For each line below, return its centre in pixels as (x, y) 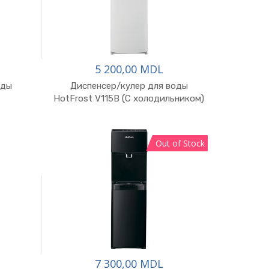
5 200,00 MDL (129, 69)
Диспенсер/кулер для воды (129, 86)
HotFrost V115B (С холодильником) (129, 98)
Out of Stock (180, 143)
